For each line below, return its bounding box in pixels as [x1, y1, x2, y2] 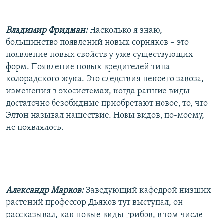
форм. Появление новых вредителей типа [6, 62, 170, 72]
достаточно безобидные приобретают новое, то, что [6, 98, 208, 108]
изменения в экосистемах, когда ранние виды [6, 86, 190, 96]
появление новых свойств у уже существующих [6, 50, 193, 59]
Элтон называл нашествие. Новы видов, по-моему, [6, 110, 204, 120]
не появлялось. [6, 123, 64, 132]
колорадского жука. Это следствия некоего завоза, [6, 74, 204, 84]
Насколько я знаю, [90, 25, 162, 35]
